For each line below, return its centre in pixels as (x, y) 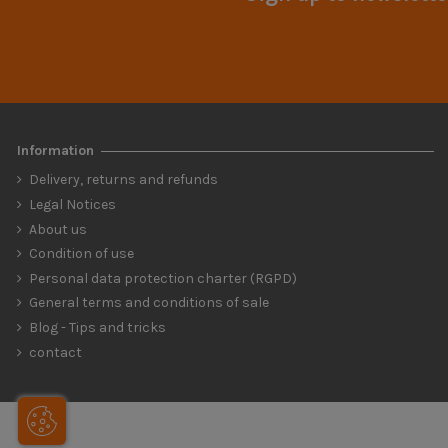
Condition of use (81, 254)
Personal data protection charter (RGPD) (163, 278)
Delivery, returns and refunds (123, 180)
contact (55, 352)
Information (55, 151)
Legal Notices (72, 204)
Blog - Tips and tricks (97, 327)
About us (58, 229)
